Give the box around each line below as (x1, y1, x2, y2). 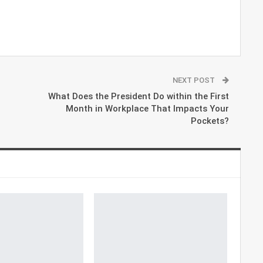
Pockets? (190, 115, 229, 126)
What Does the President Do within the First (48, 90, 229, 102)
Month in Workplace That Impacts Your (65, 103, 229, 114)
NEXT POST (172, 75, 217, 85)
